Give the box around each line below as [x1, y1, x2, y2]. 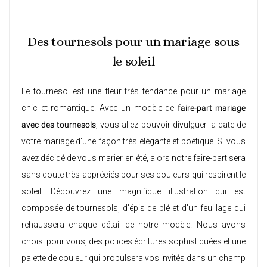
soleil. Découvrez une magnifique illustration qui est [21, 187, 246, 197]
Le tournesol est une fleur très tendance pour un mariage [21, 86, 246, 97]
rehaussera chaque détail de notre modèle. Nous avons [21, 220, 246, 230]
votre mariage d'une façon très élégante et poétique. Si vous [21, 136, 246, 147]
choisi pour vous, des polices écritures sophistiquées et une [21, 237, 246, 247]
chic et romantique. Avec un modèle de [21, 103, 178, 113]
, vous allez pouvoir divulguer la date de [96, 120, 246, 130]
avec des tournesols [21, 120, 97, 130]
